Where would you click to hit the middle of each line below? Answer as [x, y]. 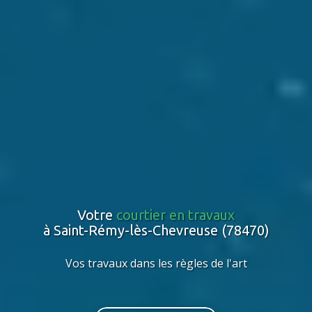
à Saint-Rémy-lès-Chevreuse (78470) [156, 230]
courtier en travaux [175, 214]
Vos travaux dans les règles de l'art [156, 263]
